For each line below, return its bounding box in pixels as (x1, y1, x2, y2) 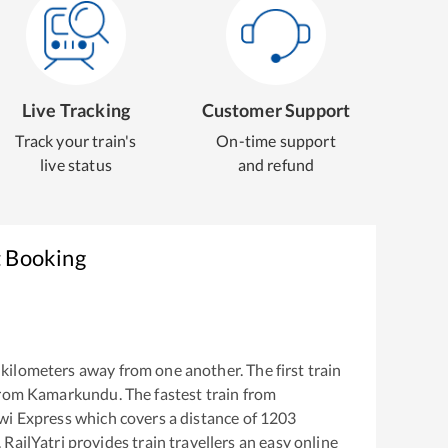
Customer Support (201, 99, 351, 121)
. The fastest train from (118, 383, 277, 403)
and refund (237, 155, 315, 174)
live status (40, 155, 112, 174)
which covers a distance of (71, 407, 257, 427)
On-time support (216, 131, 336, 150)
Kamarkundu (27, 383, 119, 403)
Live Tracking (21, 99, 131, 121)
